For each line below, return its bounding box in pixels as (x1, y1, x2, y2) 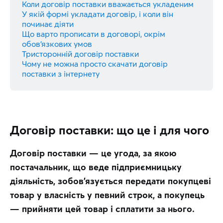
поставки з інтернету (22, 68, 100, 79)
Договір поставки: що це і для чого (10, 122, 209, 137)
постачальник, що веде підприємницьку (10, 161, 182, 173)
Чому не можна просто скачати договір (22, 58, 168, 69)
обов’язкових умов (22, 38, 92, 49)
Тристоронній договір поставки (22, 48, 139, 59)
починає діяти (22, 18, 74, 29)
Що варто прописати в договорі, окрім (22, 28, 165, 39)
